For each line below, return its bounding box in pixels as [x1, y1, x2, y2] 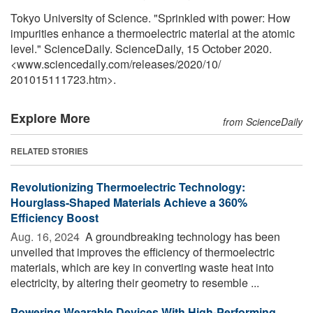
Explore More [10, 108, 90, 127]
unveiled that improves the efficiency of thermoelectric [10, 243, 275, 260]
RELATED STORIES [10, 144, 88, 157]
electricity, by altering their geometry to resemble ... [10, 274, 259, 291]
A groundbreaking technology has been [82, 228, 280, 245]
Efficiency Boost [10, 209, 99, 226]
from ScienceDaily [223, 114, 303, 129]
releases [132, 55, 175, 72]
